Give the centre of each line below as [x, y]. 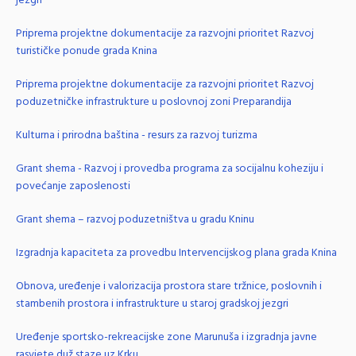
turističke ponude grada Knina [87, 51]
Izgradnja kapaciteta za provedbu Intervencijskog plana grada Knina [176, 253]
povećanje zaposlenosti [73, 186]
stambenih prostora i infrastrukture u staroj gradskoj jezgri [152, 304]
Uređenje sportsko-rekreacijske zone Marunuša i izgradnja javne [166, 337]
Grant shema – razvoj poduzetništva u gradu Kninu [135, 219]
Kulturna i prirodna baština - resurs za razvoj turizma [137, 135]
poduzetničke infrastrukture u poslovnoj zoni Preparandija [154, 102]
